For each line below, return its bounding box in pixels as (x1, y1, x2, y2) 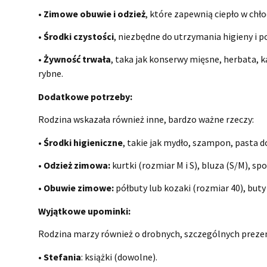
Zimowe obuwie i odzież (44, 7, 146, 20)
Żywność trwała (44, 53, 111, 66)
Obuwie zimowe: (44, 182, 114, 194)
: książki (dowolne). (81, 250, 158, 263)
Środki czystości (44, 30, 114, 43)
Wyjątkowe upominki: (38, 204, 131, 217)
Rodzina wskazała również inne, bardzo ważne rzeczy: (38, 113, 254, 126)
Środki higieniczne (44, 136, 123, 148)
